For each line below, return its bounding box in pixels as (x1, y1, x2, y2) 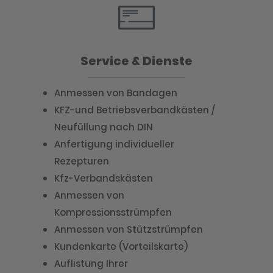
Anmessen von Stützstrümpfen (54, 223, 203, 236)
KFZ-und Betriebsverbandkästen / (54, 104, 215, 116)
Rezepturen (54, 155, 109, 168)
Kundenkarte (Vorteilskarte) (54, 240, 188, 253)
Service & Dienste (80, 52, 193, 69)
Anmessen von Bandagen (54, 87, 177, 99)
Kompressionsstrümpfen (54, 206, 172, 219)
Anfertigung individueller (54, 138, 174, 151)
